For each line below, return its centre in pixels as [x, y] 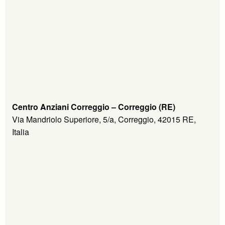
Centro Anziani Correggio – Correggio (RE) [94, 106]
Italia [21, 132]
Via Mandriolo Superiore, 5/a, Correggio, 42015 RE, [104, 119]
